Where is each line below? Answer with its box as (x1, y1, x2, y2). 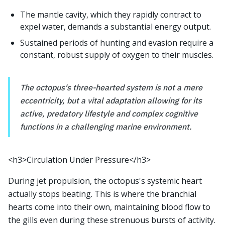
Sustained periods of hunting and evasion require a (20, 37, 213, 48)
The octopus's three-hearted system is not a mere (20, 82, 202, 92)
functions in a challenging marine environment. (20, 122, 192, 132)
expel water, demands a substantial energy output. (20, 21, 211, 32)
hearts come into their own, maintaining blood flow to (8, 201, 210, 212)
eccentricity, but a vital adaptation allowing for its (20, 95, 202, 105)
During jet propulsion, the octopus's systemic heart (8, 175, 202, 186)
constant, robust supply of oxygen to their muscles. (20, 49, 213, 60)
